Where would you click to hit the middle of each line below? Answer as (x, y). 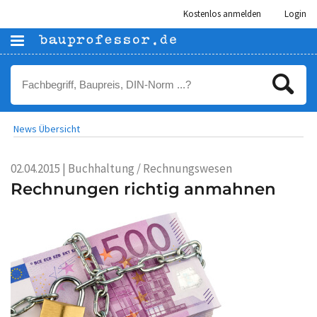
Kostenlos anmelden (222, 14)
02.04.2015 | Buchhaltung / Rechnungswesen (121, 168)
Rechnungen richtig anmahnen (143, 189)
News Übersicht (47, 129)
